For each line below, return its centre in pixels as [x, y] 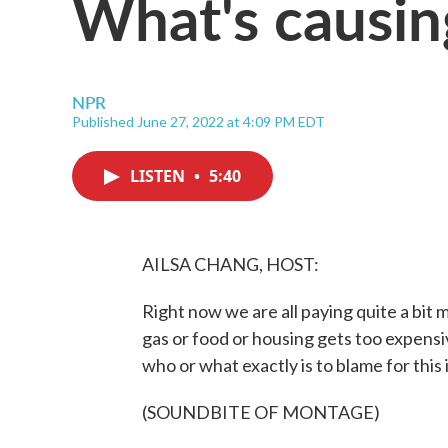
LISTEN [159, 176]
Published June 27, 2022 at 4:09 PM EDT [198, 121]
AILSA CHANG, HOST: [230, 264]
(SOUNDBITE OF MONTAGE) [261, 412]
